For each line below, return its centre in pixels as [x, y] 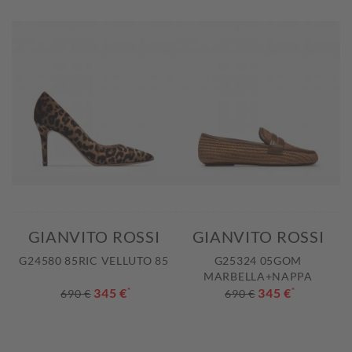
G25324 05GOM [258, 261]
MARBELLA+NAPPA [258, 277]
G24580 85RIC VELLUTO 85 [94, 261]
